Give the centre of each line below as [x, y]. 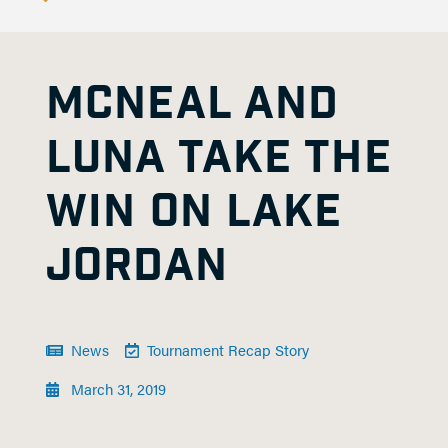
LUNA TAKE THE [219, 158]
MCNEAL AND [193, 104]
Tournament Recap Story [227, 349]
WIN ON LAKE [194, 212]
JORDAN [137, 266]
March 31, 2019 [117, 388]
